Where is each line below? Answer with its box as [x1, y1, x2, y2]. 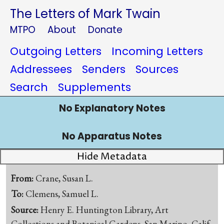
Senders [82, 62, 125, 76]
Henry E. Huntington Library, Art [40, 203, 169, 216]
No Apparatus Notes [62, 129, 162, 143]
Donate [88, 23, 122, 36]
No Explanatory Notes [58, 101, 165, 115]
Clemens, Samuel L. [25, 187, 99, 200]
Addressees [10, 62, 72, 76]
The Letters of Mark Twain [10, 5, 160, 22]
